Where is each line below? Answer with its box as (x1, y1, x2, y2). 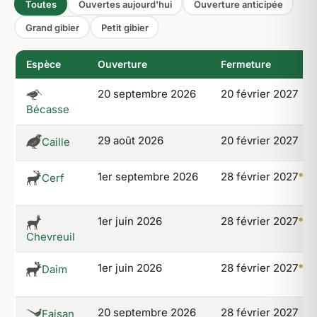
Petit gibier (100, 21, 149, 33)
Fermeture (221, 58, 271, 70)
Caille (42, 134, 70, 149)
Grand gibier (25, 21, 79, 33)
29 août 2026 (98, 134, 163, 147)
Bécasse (26, 103, 69, 116)
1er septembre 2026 (98, 170, 198, 183)
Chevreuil (26, 230, 75, 243)
